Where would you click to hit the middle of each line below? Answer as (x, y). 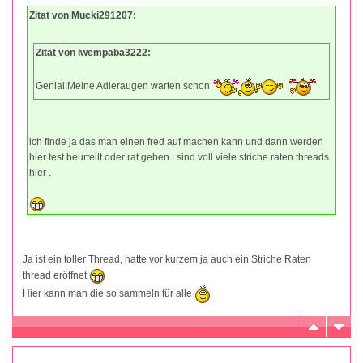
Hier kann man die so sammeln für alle (109, 293)
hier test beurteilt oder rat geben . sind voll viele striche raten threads (179, 157)
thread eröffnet (56, 275)
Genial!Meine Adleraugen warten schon (124, 85)
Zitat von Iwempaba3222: (93, 52)
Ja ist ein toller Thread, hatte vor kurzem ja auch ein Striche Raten (167, 259)
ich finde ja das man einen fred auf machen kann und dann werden (176, 141)
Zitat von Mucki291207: (83, 15)
